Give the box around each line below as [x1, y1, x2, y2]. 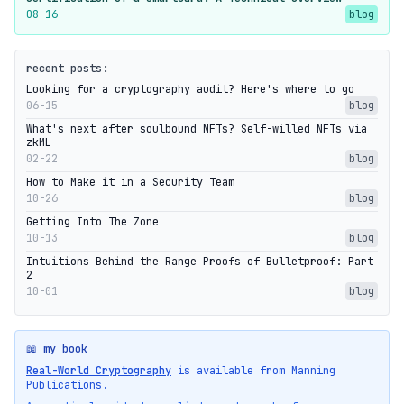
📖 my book [26, 341, 87, 356]
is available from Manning [171, 363, 335, 378]
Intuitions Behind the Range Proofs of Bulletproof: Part [26, 253, 373, 269]
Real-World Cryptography [26, 363, 171, 378]
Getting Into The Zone [26, 214, 159, 229]
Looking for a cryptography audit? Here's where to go [26, 81, 354, 96]
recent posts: [26, 60, 108, 76]
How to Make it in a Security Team [26, 174, 234, 189]
